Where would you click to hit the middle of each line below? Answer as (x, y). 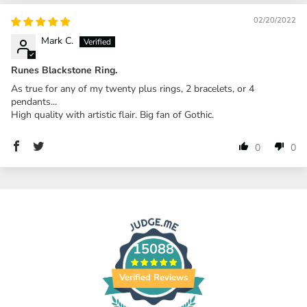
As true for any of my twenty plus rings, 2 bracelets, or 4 (133, 88)
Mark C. (57, 40)
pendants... (34, 101)
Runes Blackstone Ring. (64, 70)
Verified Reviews (153, 277)
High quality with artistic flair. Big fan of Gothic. (112, 114)
